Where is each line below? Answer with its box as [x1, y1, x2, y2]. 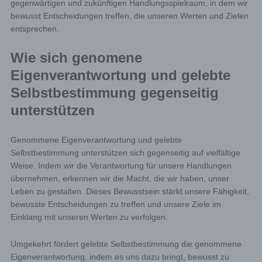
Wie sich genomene [10, 50, 142, 65]
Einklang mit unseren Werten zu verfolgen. [10, 212, 168, 222]
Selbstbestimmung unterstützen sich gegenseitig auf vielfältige [10, 148, 240, 157]
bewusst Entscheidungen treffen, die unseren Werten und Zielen [10, 11, 249, 20]
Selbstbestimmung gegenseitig [10, 85, 219, 101]
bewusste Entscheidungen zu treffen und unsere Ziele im [10, 199, 221, 209]
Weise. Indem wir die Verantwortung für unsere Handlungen [10, 161, 232, 170]
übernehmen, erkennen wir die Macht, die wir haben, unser [10, 174, 229, 183]
